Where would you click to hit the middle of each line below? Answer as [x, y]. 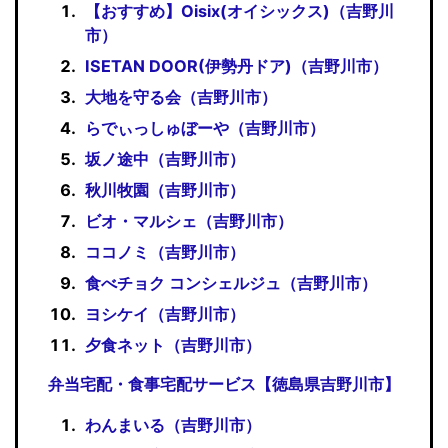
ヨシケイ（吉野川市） [165, 313]
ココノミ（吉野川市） [165, 251]
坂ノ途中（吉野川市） [165, 158]
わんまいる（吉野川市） [173, 424]
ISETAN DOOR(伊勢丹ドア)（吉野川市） [237, 65]
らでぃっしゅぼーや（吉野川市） [205, 127]
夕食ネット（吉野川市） [173, 344]
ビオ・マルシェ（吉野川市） [189, 220]
